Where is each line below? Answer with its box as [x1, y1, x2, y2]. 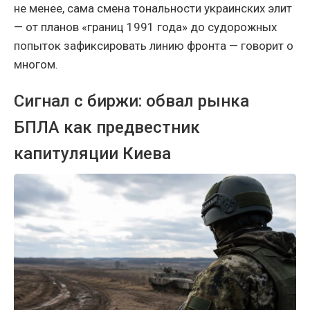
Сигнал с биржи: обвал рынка [14, 91, 249, 111]
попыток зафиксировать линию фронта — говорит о [14, 38, 293, 53]
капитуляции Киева [14, 143, 171, 163]
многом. [14, 57, 58, 71]
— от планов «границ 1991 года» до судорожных [14, 19, 277, 34]
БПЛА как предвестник [14, 117, 200, 137]
